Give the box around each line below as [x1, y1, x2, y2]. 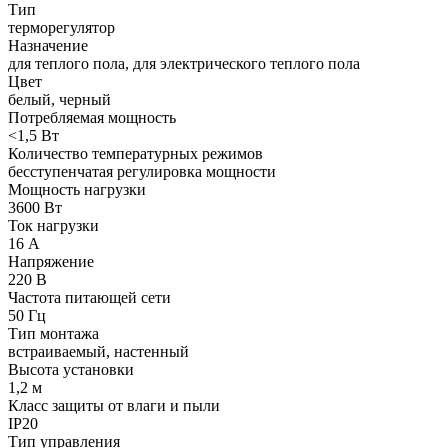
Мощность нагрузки [8, 181, 146, 198]
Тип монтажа [8, 325, 99, 342]
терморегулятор [8, 19, 115, 36]
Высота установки [8, 361, 134, 378]
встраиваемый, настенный [8, 343, 189, 360]
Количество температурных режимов [8, 145, 263, 162]
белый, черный [8, 91, 111, 108]
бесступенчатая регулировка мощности [8, 163, 276, 180]
